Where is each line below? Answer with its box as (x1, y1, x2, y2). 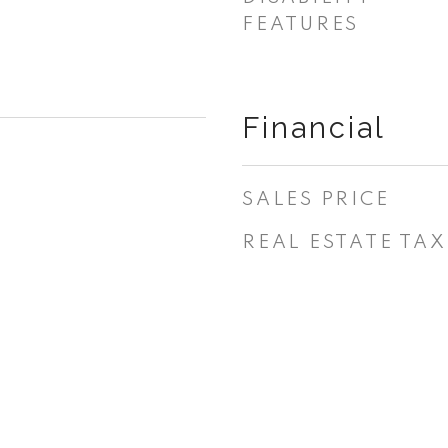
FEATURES (242, 15, 359, 34)
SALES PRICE (242, 190, 390, 209)
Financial (242, 111, 386, 145)
